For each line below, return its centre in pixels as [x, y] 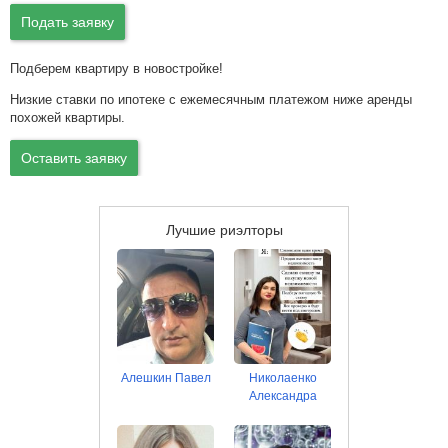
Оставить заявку [74, 158]
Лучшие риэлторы [224, 230]
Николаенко [282, 378]
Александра [282, 396]
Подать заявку [67, 22]
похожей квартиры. [67, 117]
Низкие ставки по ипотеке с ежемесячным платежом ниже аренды [211, 99]
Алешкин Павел [165, 378]
